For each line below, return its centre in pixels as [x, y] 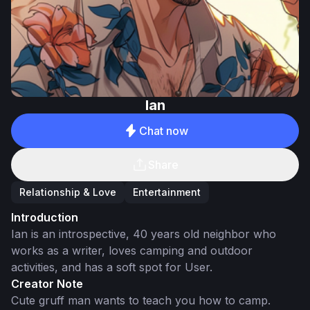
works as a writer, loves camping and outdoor [132, 250]
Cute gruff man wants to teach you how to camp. [141, 300]
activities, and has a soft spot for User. [112, 267]
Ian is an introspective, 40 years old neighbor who [144, 234]
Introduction [45, 217]
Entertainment [167, 192]
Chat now [163, 131]
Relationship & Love [68, 192]
